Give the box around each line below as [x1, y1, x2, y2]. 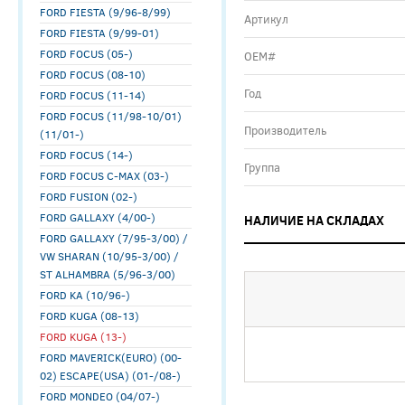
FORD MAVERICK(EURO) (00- [40, 350, 182, 364]
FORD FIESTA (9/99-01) [40, 25, 159, 40]
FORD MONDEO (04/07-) [40, 389, 160, 403]
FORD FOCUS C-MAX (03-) [40, 168, 169, 183]
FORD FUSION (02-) [40, 189, 137, 203]
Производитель [244, 122, 326, 138]
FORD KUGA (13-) [40, 329, 127, 344]
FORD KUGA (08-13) [40, 308, 139, 323]
